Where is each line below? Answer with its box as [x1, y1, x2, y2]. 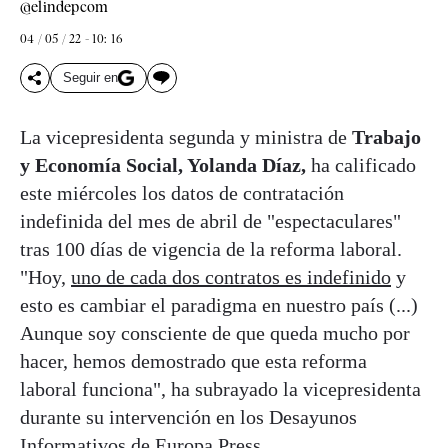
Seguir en [63, 70, 118, 86]
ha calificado [306, 153, 416, 176]
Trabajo [352, 125, 421, 148]
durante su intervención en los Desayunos [20, 405, 357, 428]
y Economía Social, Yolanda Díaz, [20, 153, 306, 176]
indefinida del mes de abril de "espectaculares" [20, 209, 401, 232]
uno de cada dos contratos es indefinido [71, 265, 391, 288]
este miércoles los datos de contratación [20, 181, 344, 204]
